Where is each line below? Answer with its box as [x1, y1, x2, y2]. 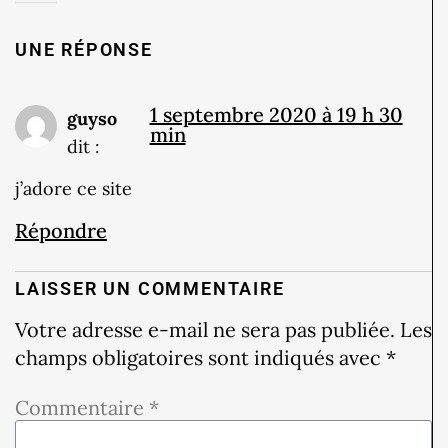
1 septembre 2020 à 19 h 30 [149, 101, 403, 127]
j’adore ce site [15, 177, 132, 201]
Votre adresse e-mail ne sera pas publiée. [15, 317, 395, 343]
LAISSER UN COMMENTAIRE [15, 278, 285, 300]
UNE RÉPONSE [15, 38, 153, 60]
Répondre [15, 218, 107, 244]
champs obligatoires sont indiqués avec [15, 345, 386, 371]
